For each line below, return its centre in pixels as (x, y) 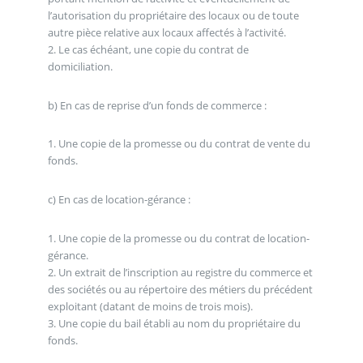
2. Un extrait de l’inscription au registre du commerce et (180, 272)
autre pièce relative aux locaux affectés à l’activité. (167, 33)
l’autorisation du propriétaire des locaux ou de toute (173, 16)
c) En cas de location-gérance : (119, 200)
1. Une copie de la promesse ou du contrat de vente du (179, 144)
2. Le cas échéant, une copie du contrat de (148, 50)
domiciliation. (80, 67)
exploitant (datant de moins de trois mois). (150, 306)
